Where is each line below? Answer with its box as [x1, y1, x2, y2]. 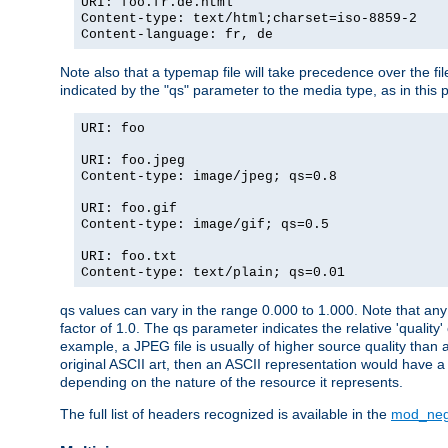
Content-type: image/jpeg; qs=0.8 [81, 169, 337, 185]
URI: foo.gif [81, 201, 177, 217]
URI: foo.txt [81, 249, 177, 265]
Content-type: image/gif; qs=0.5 [81, 217, 329, 233]
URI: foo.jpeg [81, 153, 185, 169]
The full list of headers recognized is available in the [60, 406, 391, 423]
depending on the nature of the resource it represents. [60, 374, 403, 391]
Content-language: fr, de [81, 27, 273, 43]
